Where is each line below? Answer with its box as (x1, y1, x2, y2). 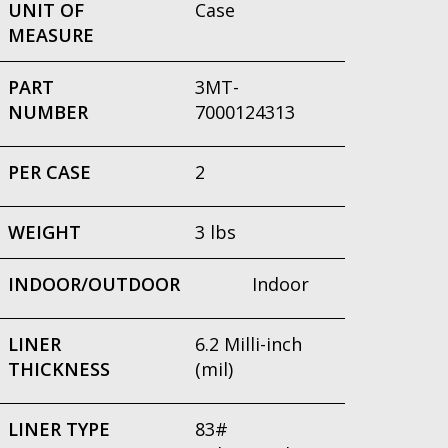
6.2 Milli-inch (194, 332, 302, 356)
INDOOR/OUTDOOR (8, 272, 180, 296)
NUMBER (8, 100, 88, 124)
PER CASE (8, 160, 91, 184)
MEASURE (8, 23, 94, 47)
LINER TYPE (8, 417, 110, 441)
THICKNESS (8, 357, 110, 381)
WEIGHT (8, 220, 81, 244)
